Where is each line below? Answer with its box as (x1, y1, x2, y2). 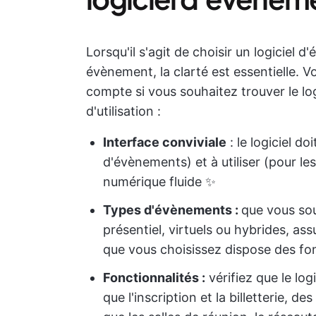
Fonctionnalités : (103, 270, 205, 285)
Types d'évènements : (103, 202, 241, 217)
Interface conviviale (103, 135, 226, 150)
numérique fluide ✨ (103, 174, 216, 189)
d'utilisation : (86, 104, 161, 119)
